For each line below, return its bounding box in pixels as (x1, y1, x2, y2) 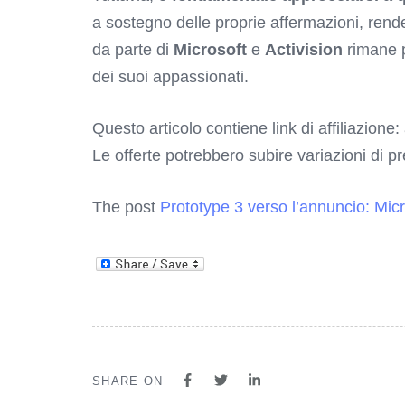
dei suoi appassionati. (92, 68, 249, 87)
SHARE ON (92, 373, 164, 388)
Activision (265, 41, 343, 60)
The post (92, 198, 160, 217)
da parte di (92, 41, 174, 60)
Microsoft (174, 41, 247, 60)
